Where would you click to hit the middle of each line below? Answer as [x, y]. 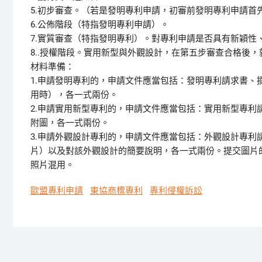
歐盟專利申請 [57, 191]
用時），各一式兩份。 [74, 95]
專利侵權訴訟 [176, 191]
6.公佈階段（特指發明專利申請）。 [100, 25]
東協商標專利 [116, 191]
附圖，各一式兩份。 [70, 123]
